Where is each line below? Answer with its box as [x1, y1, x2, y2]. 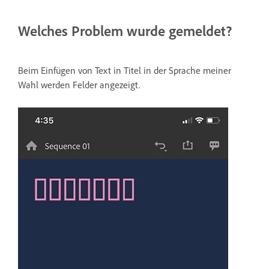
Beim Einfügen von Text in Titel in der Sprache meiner [18, 64, 231, 76]
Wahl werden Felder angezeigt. [18, 78, 141, 91]
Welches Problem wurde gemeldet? [18, 22, 232, 40]
